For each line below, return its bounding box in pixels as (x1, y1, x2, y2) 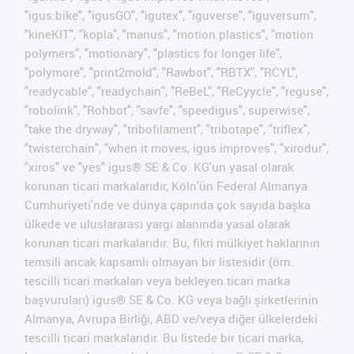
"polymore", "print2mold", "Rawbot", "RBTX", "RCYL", (24, 63, 298, 80)
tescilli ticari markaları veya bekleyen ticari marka (24, 272, 290, 288)
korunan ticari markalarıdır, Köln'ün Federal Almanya (24, 177, 307, 194)
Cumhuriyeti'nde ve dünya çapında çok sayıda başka (24, 196, 311, 213)
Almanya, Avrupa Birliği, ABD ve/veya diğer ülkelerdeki (24, 310, 318, 326)
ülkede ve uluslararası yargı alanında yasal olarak (24, 215, 291, 232)
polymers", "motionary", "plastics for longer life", (24, 44, 282, 61)
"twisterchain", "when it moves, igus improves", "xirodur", (24, 139, 329, 156)
